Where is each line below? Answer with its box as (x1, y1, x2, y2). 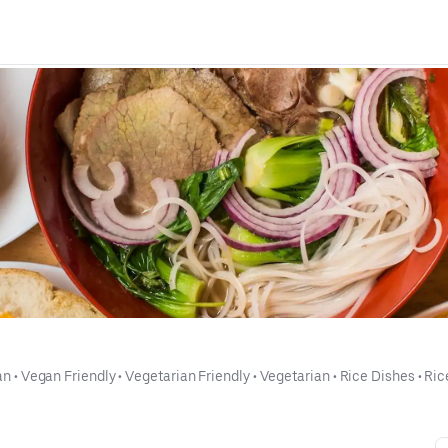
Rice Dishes (339, 367, 415, 384)
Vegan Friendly (20, 367, 116, 384)
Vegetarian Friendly (125, 367, 250, 384)
